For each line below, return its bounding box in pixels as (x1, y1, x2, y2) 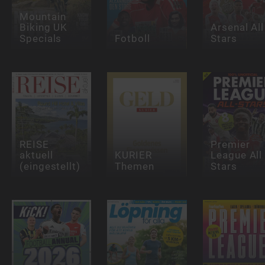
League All (210, 149, 263, 161)
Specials (19, 32, 62, 44)
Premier (210, 138, 250, 151)
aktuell (19, 149, 53, 161)
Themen (115, 160, 155, 172)
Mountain (19, 11, 66, 23)
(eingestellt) (19, 160, 80, 172)
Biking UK (19, 21, 68, 34)
